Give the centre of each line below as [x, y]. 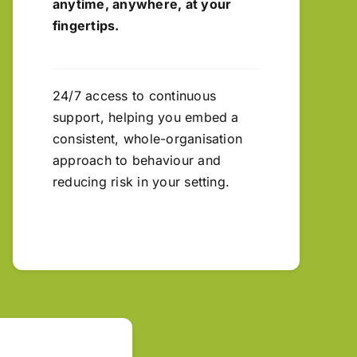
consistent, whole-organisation [148, 138]
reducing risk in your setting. [141, 181]
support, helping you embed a [146, 117]
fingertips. [86, 25]
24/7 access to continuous [135, 95]
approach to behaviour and [137, 160]
